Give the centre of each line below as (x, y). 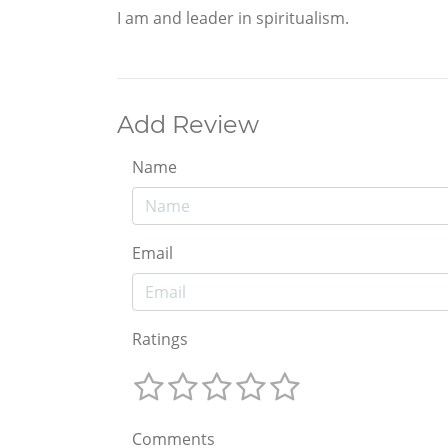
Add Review (188, 125)
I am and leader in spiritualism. (233, 18)
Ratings (160, 339)
